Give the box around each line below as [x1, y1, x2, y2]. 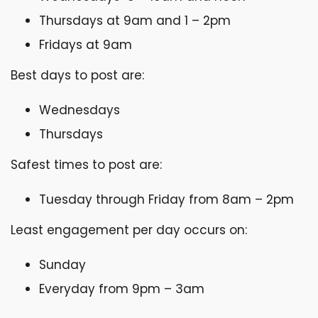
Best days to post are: [11, 67, 144, 84]
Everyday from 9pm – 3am [39, 280, 204, 297]
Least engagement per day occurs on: [11, 221, 247, 238]
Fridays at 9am [39, 36, 132, 53]
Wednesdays [39, 102, 124, 119]
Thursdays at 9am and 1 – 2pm [39, 12, 231, 29]
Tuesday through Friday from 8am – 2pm [39, 191, 294, 208]
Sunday [39, 256, 86, 273]
